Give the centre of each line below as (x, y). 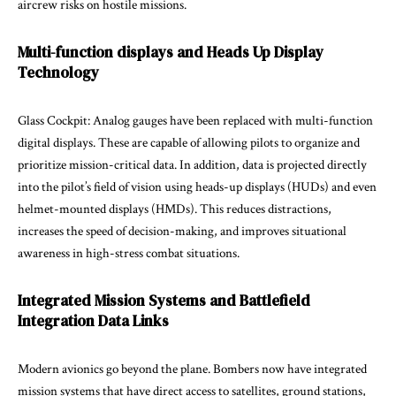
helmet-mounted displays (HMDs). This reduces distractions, (175, 209)
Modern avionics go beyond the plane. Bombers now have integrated (192, 369)
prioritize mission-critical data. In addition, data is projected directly (192, 164)
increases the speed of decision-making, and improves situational (182, 231)
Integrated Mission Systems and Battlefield (164, 300)
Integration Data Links (93, 320)
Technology (58, 72)
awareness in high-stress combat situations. (129, 253)
